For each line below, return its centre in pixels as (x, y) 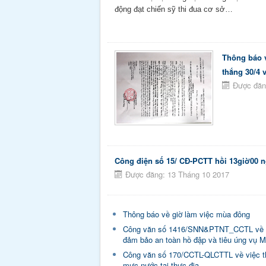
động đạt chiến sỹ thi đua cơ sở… (174, 9)
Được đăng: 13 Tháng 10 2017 (177, 175)
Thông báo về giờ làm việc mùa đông (186, 214)
